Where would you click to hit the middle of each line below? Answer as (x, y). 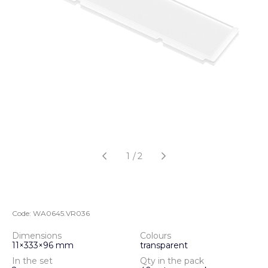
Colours (156, 236)
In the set (32, 261)
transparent (164, 245)
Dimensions (37, 236)
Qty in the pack (172, 261)
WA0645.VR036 (61, 213)
